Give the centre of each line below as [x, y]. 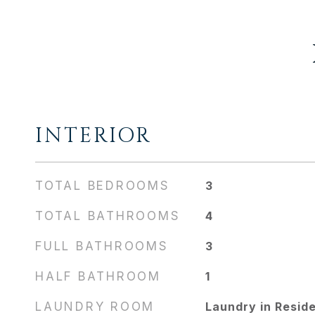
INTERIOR [94, 136]
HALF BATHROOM [98, 276]
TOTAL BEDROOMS [103, 186]
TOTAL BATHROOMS [108, 216]
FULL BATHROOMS [102, 246]
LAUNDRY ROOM [95, 307]
